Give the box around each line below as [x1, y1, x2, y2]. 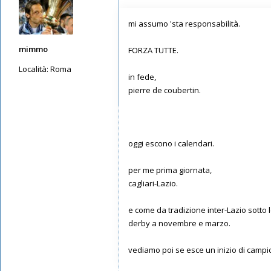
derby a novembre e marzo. [128, 217, 230, 229]
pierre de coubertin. [128, 84, 201, 96]
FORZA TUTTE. [128, 44, 178, 56]
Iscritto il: [19, 93, 50, 102]
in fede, [128, 71, 156, 82]
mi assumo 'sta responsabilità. [128, 18, 240, 29]
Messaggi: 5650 [19, 83, 74, 93]
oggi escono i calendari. [128, 137, 214, 149]
